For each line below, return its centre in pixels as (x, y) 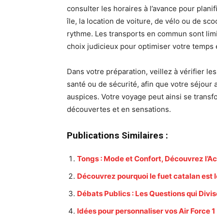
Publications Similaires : (117, 136)
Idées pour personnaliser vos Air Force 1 (146, 211)
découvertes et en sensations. (119, 109)
